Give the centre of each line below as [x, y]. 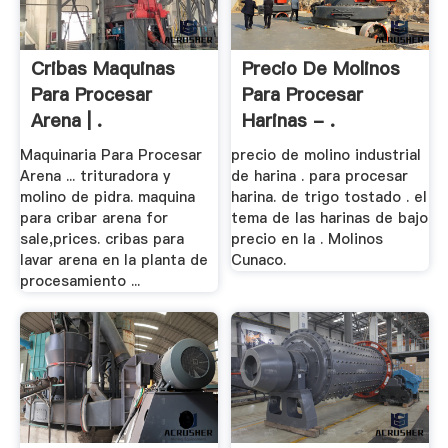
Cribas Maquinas [102, 68]
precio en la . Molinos [307, 239]
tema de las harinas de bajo [330, 218]
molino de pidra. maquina [107, 197]
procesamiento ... [79, 281]
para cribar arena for [93, 218]
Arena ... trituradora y [94, 176]
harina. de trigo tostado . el [329, 197]
